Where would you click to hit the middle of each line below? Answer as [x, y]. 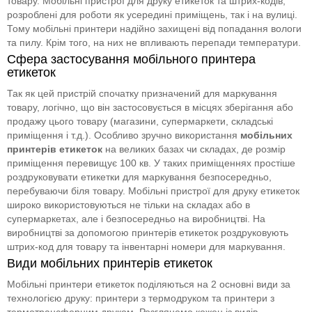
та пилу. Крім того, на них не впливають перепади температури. [154, 42]
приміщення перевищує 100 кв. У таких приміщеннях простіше [151, 163]
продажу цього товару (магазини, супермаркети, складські [140, 121]
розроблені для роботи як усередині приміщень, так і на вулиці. [152, 14]
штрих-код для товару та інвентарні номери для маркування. [146, 246]
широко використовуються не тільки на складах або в [128, 204]
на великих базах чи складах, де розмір [194, 149]
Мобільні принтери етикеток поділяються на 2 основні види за [149, 284]
